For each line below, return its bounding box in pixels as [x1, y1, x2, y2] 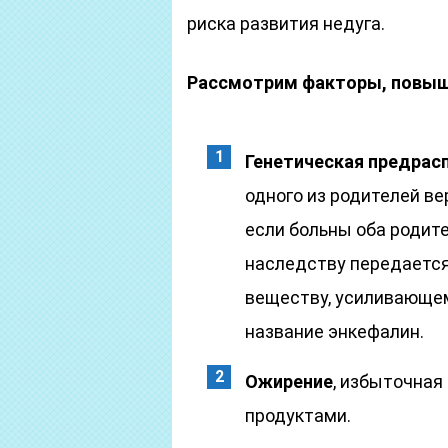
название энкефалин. [245, 321, 424, 342]
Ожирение [245, 371, 333, 392]
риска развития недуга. [187, 13, 385, 34]
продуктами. [245, 405, 351, 426]
